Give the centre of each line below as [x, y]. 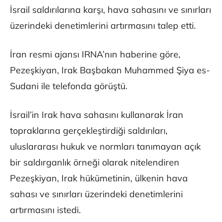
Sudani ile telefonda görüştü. [69, 86]
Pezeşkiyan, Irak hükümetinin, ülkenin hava [99, 178]
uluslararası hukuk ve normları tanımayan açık [105, 147]
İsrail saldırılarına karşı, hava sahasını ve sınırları [111, 10]
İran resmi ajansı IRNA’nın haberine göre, [95, 55]
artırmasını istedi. [45, 210]
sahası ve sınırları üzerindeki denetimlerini [96, 194]
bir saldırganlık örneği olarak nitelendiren [95, 163]
